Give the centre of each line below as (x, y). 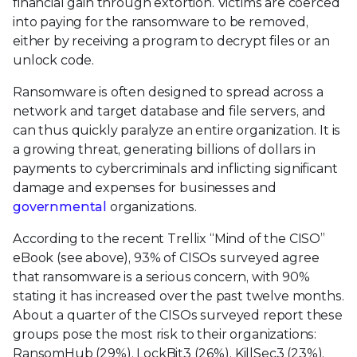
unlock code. (54, 60)
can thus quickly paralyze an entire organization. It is (177, 130)
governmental (60, 206)
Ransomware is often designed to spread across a (168, 92)
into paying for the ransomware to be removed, (161, 22)
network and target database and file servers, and (170, 111)
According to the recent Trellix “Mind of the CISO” (169, 238)
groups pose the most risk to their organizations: (165, 334)
